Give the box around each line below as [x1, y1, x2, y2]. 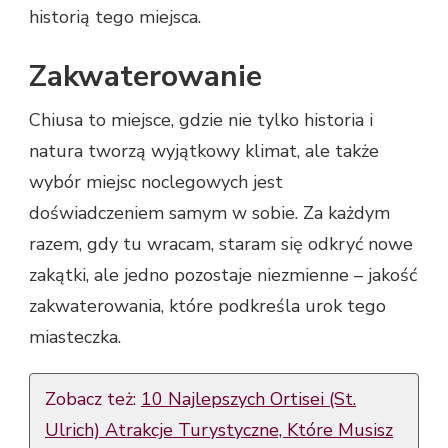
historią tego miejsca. [29, 5, 201, 30]
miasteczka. [29, 325, 121, 350]
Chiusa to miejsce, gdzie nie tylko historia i [29, 108, 373, 133]
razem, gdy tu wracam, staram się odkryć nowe [29, 232, 413, 257]
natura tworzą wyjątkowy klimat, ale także [29, 139, 379, 164]
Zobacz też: [45, 387, 141, 412]
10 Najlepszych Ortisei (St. [141, 387, 356, 412]
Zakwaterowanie [29, 56, 262, 98]
